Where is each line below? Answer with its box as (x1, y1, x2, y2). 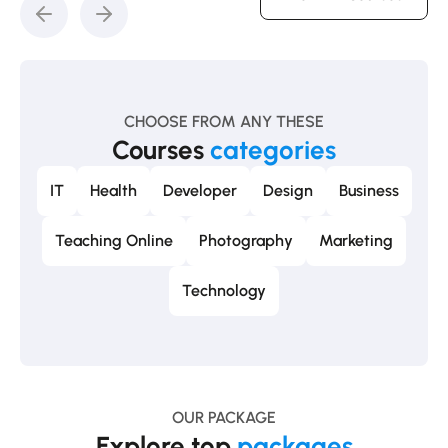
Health (89, 181, 137, 201)
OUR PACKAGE (172, 408, 276, 428)
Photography (199, 231, 293, 251)
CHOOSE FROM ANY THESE (124, 112, 324, 132)
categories (210, 134, 336, 167)
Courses (112, 134, 210, 167)
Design (262, 181, 313, 201)
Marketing (319, 231, 393, 251)
